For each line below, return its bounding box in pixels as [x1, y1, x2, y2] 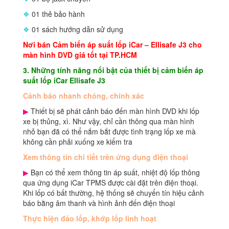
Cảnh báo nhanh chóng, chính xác [23, 90, 144, 101]
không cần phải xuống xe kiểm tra [23, 136, 132, 147]
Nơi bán [23, 39, 53, 50]
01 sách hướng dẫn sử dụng [30, 24, 123, 35]
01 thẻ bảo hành [30, 9, 85, 19]
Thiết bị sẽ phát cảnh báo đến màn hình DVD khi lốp [29, 106, 199, 117]
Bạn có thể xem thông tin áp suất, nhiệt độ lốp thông [29, 167, 200, 178]
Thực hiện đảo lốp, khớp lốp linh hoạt [23, 213, 156, 224]
